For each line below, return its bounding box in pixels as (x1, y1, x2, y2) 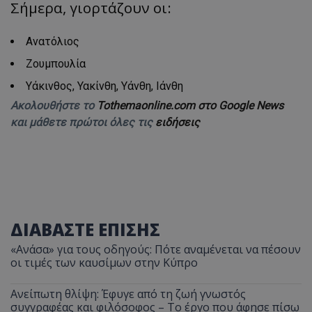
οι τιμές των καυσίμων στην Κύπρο (10, 254, 198, 270)
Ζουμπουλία (26, 56, 86, 70)
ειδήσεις (155, 115, 200, 129)
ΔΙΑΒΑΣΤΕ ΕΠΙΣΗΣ (10, 217, 160, 241)
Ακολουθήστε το (10, 98, 97, 112)
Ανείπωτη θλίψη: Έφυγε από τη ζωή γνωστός (10, 286, 246, 302)
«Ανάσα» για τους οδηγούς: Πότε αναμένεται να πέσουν (10, 241, 301, 257)
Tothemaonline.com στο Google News (97, 98, 283, 112)
